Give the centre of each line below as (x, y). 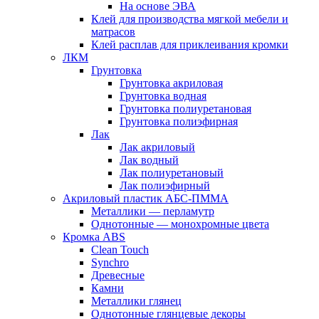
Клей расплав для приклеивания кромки (190, 44)
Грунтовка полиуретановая (185, 108)
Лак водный (149, 159)
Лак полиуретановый (172, 172)
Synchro (110, 262)
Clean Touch (120, 249)
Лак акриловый (157, 147)
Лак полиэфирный (165, 185)
